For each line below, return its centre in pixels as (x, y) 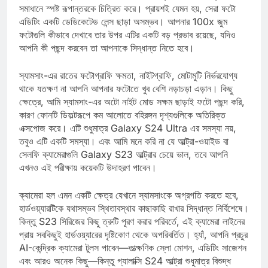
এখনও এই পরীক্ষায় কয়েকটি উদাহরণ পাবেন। (88, 178)
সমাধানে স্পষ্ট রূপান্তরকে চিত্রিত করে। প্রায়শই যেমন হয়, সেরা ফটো (127, 19)
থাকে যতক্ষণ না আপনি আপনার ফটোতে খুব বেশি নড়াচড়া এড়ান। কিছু (126, 99)
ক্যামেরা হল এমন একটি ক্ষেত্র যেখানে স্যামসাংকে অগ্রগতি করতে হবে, (129, 205)
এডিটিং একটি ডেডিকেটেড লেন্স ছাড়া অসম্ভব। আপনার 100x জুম (123, 32)
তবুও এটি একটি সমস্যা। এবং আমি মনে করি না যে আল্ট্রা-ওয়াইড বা (124, 152)
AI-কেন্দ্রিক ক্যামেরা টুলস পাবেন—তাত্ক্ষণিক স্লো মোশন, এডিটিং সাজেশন (133, 258)
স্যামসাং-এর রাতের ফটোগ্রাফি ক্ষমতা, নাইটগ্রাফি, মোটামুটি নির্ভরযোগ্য (128, 86)
